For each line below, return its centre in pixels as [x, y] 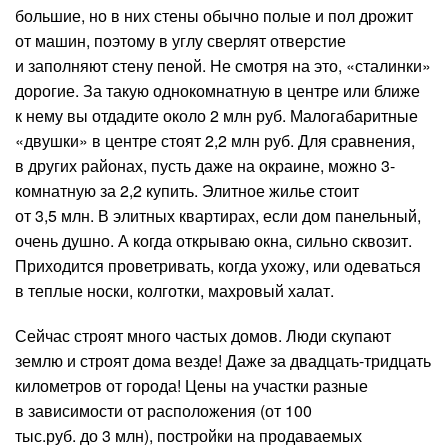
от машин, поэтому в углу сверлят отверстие [180, 40]
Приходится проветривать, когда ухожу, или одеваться [218, 265]
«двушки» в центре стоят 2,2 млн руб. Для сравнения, [215, 140]
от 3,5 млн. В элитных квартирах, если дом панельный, [218, 215]
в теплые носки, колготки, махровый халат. [174, 290]
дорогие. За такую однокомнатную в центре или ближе [217, 90]
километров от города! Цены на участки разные [191, 385]
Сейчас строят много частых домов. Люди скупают [203, 335]
